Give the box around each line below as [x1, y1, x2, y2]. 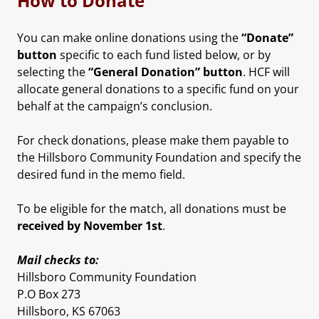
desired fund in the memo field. [17, 166, 185, 182]
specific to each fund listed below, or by [57, 46, 271, 63]
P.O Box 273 [17, 286, 80, 302]
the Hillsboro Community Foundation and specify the [17, 149, 301, 165]
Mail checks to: [17, 251, 99, 268]
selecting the [17, 63, 88, 80]
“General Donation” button [88, 63, 243, 80]
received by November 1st [17, 217, 162, 234]
